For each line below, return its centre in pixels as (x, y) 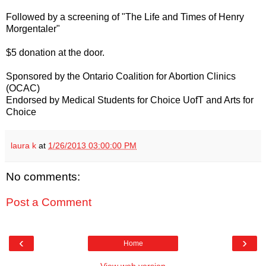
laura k (23, 145)
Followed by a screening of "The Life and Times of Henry (125, 17)
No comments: (43, 176)
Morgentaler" (33, 28)
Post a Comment (49, 202)
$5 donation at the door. (55, 52)
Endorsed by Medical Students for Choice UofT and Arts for (130, 100)
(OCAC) (23, 88)
